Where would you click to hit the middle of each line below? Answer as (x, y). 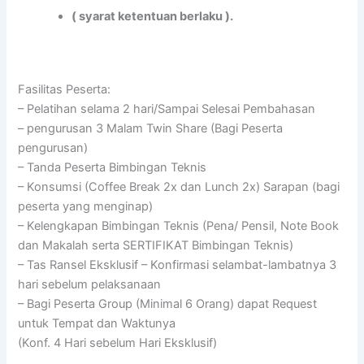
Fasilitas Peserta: (65, 89)
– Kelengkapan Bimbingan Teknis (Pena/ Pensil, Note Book (179, 225)
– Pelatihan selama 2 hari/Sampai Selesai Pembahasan (167, 108)
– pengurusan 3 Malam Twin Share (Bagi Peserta (151, 128)
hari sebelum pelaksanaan (90, 284)
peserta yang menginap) (86, 206)
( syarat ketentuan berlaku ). (153, 16)
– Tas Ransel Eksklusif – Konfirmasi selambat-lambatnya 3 (178, 264)
